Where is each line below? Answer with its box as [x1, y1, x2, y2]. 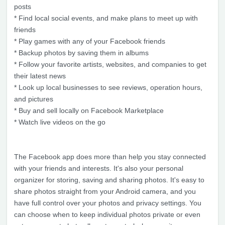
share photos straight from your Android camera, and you [14, 187, 196, 195]
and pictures [14, 94, 53, 103]
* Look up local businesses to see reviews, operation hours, [14, 83, 202, 91]
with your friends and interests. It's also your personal [14, 164, 183, 172]
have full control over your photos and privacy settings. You [14, 198, 201, 207]
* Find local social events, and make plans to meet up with [14, 14, 198, 22]
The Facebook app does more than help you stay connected [14, 152, 206, 161]
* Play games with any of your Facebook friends [14, 37, 165, 45]
